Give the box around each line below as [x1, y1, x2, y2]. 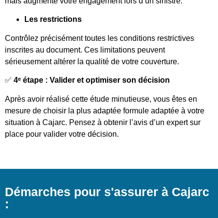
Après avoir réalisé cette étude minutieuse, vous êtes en [5, 94, 197, 103]
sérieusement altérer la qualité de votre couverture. [5, 57, 179, 66]
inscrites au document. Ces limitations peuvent [5, 45, 165, 54]
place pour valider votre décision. [5, 129, 119, 138]
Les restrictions [24, 15, 82, 24]
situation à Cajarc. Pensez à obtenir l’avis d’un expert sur [5, 118, 200, 127]
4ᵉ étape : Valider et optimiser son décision [14, 76, 170, 85]
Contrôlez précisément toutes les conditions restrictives [5, 34, 194, 42]
